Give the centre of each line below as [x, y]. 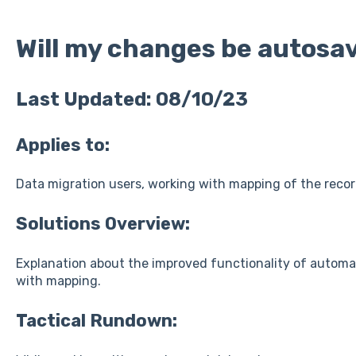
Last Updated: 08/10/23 [132, 100]
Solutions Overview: [103, 224]
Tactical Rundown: [96, 321]
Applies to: [62, 145]
